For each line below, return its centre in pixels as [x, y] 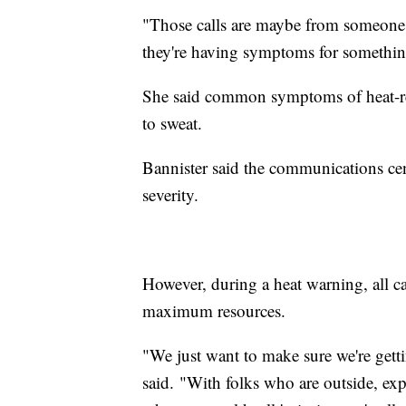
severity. [173, 195]
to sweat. [175, 123]
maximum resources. [217, 311]
